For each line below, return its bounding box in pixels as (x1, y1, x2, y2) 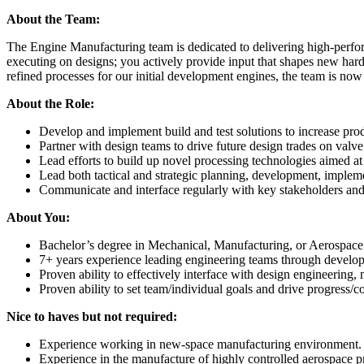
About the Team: (6, 12, 103, 27)
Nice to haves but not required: (6, 310, 180, 324)
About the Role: (6, 97, 94, 111)
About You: (6, 210, 70, 225)
